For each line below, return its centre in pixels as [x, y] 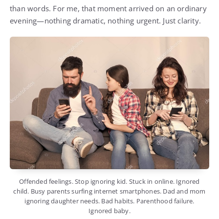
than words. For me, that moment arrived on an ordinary [108, 9]
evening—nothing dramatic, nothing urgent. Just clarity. [106, 21]
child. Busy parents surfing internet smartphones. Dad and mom [109, 191]
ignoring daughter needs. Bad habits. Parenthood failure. [109, 201]
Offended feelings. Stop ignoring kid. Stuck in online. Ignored [109, 182]
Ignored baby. [109, 211]
